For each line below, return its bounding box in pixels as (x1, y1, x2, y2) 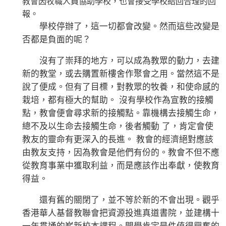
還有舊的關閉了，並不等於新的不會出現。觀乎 (22, 195, 219, 205)
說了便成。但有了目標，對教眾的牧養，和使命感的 (22, 82, 219, 92)
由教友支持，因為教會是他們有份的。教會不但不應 (22, 148, 219, 158)
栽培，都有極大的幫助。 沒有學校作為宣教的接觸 (22, 95, 213, 105)
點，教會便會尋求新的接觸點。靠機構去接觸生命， (22, 108, 219, 119)
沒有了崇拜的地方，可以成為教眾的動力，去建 (22, 56, 219, 66)
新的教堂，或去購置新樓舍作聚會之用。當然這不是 (22, 69, 219, 79)
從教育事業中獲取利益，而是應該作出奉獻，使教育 (22, 161, 219, 171)
